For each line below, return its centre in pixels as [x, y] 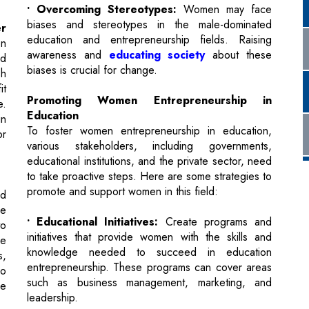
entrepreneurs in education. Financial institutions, [149, 292]
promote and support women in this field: [122, 126]
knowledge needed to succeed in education [149, 186]
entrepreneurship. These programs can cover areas [149, 201]
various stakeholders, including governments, [149, 80]
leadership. [52, 232]
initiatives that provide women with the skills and [149, 171]
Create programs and [215, 156]
